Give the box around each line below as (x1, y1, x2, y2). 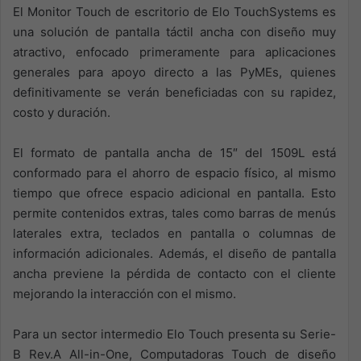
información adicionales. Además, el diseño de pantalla (13, 246, 336, 261)
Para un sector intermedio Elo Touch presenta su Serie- (13, 326, 336, 342)
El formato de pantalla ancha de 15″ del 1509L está (13, 145, 336, 160)
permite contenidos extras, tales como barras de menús (13, 205, 336, 221)
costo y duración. (13, 105, 110, 120)
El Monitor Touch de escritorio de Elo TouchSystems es (13, 4, 336, 19)
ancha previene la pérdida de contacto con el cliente (13, 266, 336, 281)
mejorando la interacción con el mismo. (13, 286, 236, 301)
